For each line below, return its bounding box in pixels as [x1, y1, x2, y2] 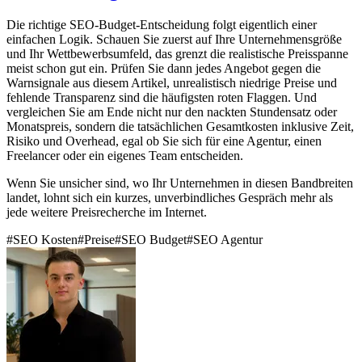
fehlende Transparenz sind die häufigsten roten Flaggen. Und [6, 90, 317, 105]
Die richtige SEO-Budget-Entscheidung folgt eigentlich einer [6, 18, 317, 32]
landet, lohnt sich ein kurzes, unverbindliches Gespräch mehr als [6, 191, 333, 205]
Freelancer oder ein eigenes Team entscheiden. [6, 149, 243, 163]
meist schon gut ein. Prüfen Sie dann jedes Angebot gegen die [6, 61, 321, 76]
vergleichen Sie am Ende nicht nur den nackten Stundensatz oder [6, 105, 337, 120]
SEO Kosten [13, 233, 78, 247]
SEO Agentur [193, 233, 263, 247]
